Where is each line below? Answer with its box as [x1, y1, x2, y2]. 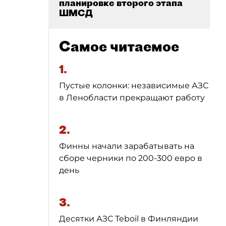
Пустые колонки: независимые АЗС [59, 81, 208, 90]
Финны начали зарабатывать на [59, 141, 194, 151]
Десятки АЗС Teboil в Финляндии [59, 214, 198, 223]
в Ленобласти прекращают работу [59, 93, 205, 102]
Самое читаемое [59, 37, 179, 55]
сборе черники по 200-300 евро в [59, 153, 202, 163]
